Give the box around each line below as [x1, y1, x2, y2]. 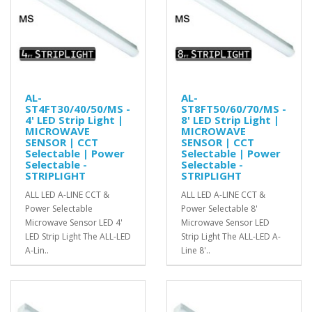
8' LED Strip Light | [181, 112, 279, 127]
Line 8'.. [181, 244, 210, 256]
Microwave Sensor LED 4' [25, 216, 123, 228]
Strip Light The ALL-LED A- [181, 230, 281, 242]
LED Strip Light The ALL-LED [25, 230, 131, 242]
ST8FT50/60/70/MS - [181, 101, 286, 116]
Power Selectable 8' [181, 202, 258, 214]
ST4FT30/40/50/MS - [25, 101, 130, 116]
